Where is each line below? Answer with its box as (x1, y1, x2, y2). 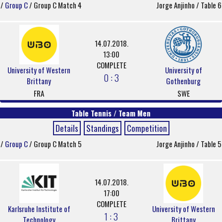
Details (55, 122, 78, 134)
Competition (126, 122, 167, 134)
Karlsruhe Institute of (7, 203, 70, 214)
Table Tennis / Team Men (71, 108, 151, 118)
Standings (86, 122, 119, 134)
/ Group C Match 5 (29, 138, 82, 149)
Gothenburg (166, 75, 201, 86)
